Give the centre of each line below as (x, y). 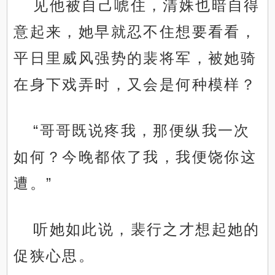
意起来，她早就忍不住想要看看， (135, 32)
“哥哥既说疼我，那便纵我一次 (142, 131)
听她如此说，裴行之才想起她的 (147, 230)
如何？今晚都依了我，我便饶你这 (135, 157)
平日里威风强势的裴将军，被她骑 (135, 58)
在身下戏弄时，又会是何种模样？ (135, 85)
